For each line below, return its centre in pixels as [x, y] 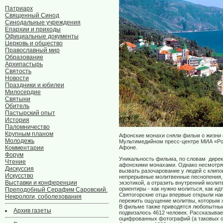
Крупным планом [29, 134]
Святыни [18, 99]
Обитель [17, 106]
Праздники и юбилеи [35, 85]
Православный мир [32, 50]
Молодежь [20, 141]
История [17, 120]
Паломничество [27, 127]
